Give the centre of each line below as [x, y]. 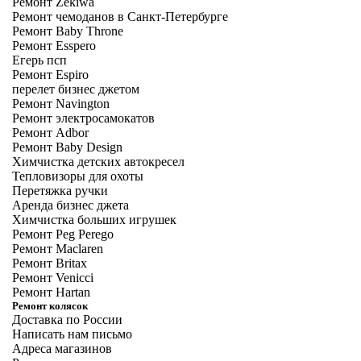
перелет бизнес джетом [76, 89]
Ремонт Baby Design [67, 147]
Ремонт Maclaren [58, 249]
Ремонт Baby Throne [68, 31]
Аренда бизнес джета [71, 205]
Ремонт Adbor [50, 133]
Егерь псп [39, 60]
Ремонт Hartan [51, 292]
